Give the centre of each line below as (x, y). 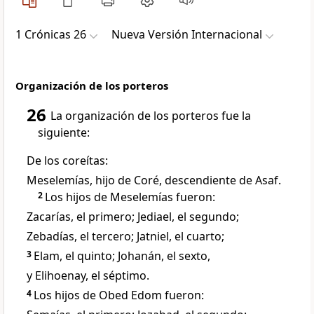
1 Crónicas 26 (51, 35)
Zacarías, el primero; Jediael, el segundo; (133, 217)
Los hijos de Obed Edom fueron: (119, 295)
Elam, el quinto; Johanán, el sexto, (122, 256)
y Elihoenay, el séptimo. (88, 276)
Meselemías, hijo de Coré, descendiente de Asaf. (154, 180)
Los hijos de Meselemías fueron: (130, 197)
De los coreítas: (67, 161)
